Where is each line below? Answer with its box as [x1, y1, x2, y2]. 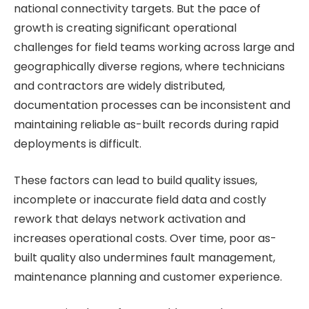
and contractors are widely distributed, [14, 78, 225, 94]
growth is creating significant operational [14, 20, 237, 36]
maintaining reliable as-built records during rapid [14, 117, 279, 132]
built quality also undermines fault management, [14, 249, 275, 266]
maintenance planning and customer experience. [14, 268, 282, 285]
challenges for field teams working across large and [14, 39, 295, 55]
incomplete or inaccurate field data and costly [14, 191, 266, 208]
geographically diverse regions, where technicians [14, 59, 285, 74]
